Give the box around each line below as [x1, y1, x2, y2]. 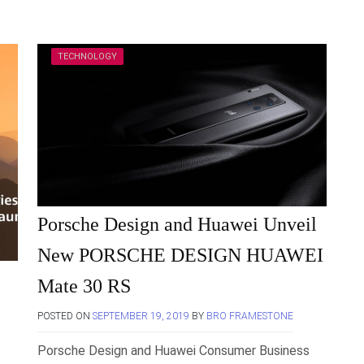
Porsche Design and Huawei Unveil [37, 214, 317, 236]
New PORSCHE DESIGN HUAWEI [37, 245, 323, 266]
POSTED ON [37, 310, 93, 323]
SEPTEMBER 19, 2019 [93, 310, 189, 323]
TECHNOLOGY [58, 51, 117, 62]
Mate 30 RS [37, 275, 131, 297]
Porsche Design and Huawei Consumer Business [37, 343, 310, 359]
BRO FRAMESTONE [206, 310, 293, 323]
